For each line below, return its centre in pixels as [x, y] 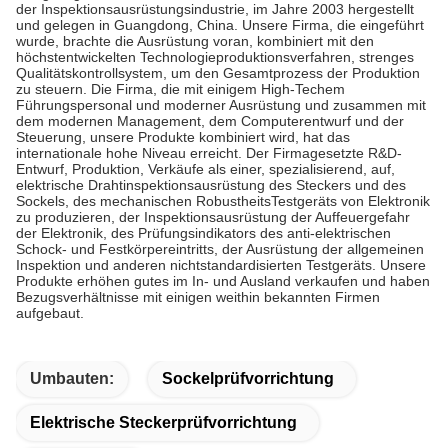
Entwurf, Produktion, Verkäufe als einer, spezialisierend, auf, [205, 169]
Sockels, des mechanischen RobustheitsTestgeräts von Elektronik [223, 201]
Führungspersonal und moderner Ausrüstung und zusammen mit [221, 105]
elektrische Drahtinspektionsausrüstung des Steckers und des [211, 185]
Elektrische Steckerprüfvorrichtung [163, 423]
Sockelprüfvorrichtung [248, 379]
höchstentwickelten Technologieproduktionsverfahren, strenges [215, 57]
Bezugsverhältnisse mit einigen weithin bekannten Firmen [198, 297]
